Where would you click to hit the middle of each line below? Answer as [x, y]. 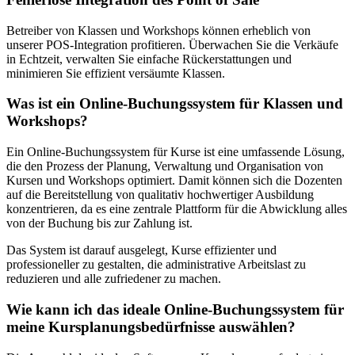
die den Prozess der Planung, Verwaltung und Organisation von [165, 166]
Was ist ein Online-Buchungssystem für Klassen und [175, 104]
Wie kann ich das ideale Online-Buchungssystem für [175, 309]
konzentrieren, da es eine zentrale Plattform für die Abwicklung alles [177, 209]
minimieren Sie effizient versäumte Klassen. [116, 73]
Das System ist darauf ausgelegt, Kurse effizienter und [141, 250]
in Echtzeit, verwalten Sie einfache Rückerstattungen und [149, 59]
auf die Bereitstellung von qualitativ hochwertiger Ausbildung [160, 195]
